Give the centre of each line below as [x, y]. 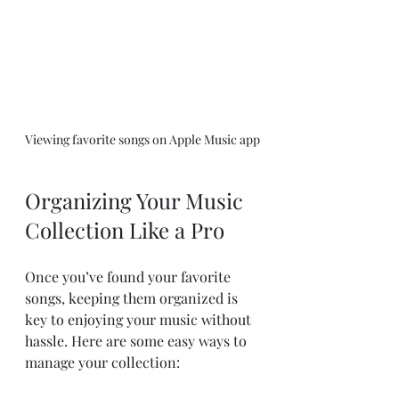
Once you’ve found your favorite [130, 276]
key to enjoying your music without [140, 319]
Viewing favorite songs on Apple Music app [142, 139]
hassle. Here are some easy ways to [138, 340]
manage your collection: [102, 362]
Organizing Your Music [137, 200]
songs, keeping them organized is [133, 297]
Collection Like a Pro [125, 229]
